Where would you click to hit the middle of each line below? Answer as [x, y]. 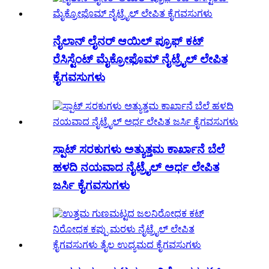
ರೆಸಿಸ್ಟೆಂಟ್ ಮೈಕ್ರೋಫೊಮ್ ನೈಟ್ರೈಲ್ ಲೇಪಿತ [140, 59]
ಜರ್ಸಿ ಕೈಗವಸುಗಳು [91, 185]
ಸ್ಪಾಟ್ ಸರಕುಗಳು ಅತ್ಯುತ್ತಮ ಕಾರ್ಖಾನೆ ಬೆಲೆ [139, 149]
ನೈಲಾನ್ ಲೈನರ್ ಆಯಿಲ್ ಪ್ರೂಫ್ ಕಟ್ [128, 41]
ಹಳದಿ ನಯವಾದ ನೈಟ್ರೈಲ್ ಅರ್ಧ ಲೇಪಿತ [136, 167]
